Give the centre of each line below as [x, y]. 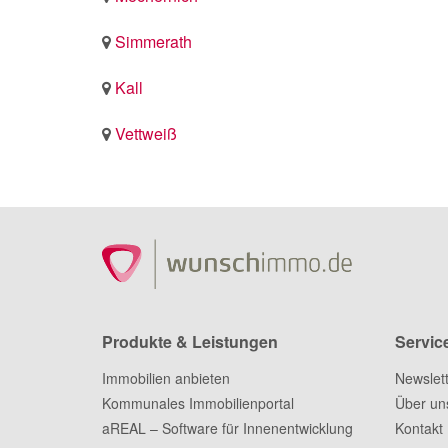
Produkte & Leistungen [190, 341]
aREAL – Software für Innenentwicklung [227, 427]
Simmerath [153, 41]
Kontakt [418, 427]
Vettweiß [146, 133]
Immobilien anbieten [166, 377]
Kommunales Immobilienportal [198, 402]
